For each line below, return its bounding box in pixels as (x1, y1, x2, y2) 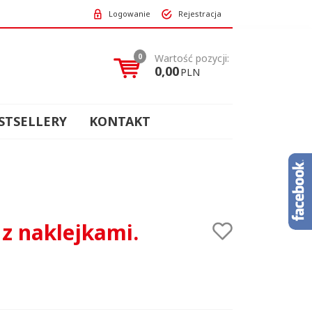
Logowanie (109, 8, 150, 19)
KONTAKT (89, 113, 150, 130)
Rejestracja (178, 8, 221, 19)
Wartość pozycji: (155, 52, 229, 65)
